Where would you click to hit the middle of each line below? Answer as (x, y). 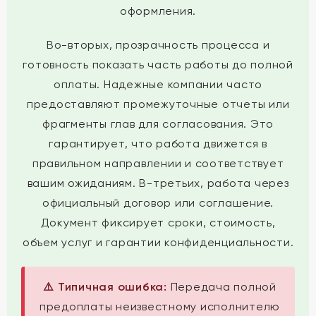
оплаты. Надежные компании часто (158, 84)
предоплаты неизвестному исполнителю (160, 306)
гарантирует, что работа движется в (158, 144)
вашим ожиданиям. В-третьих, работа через (158, 183)
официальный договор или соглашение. (158, 203)
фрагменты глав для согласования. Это (158, 124)
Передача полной (221, 287)
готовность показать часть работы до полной (158, 65)
